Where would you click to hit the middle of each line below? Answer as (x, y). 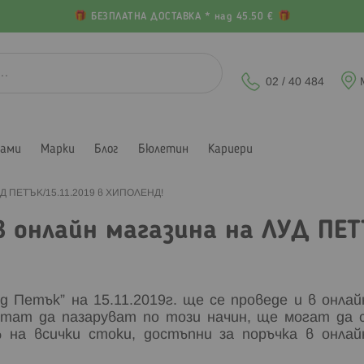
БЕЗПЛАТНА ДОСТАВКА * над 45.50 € (182, 17)
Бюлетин (163, 149)
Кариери (230, 149)
